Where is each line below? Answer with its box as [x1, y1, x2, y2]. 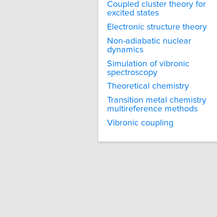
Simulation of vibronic [107, 59, 189, 68]
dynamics [107, 45, 143, 54]
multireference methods [107, 105, 198, 114]
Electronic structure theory [107, 22, 207, 31]
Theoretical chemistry [107, 82, 189, 91]
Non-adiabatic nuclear [107, 36, 191, 46]
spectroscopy [107, 68, 157, 77]
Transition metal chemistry [107, 96, 206, 105]
